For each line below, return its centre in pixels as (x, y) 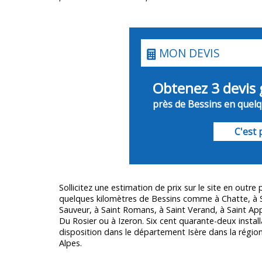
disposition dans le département (123, 232)
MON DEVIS (188, 53)
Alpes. (70, 243)
